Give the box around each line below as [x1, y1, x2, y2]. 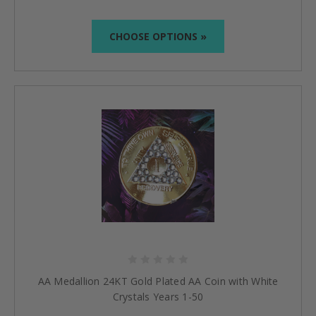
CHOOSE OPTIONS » [109, 29, 207, 43]
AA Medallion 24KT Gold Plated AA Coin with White [37, 274, 279, 288]
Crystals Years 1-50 [112, 289, 204, 303]
